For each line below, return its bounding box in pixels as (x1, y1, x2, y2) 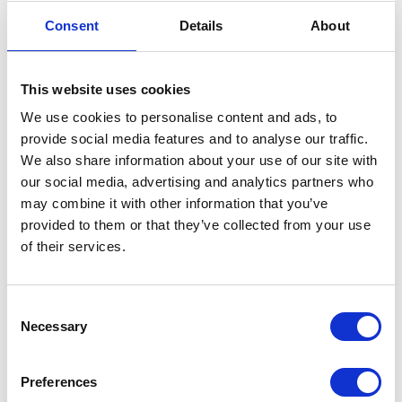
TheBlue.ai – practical (71, 254, 313, 285)
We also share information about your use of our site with (21, 153, 378, 168)
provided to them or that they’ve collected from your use (21, 217, 371, 232)
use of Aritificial (71, 284, 249, 316)
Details (179, 17, 223, 33)
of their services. (21, 239, 126, 254)
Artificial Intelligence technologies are (71, 360, 302, 378)
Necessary (21, 319, 87, 334)
